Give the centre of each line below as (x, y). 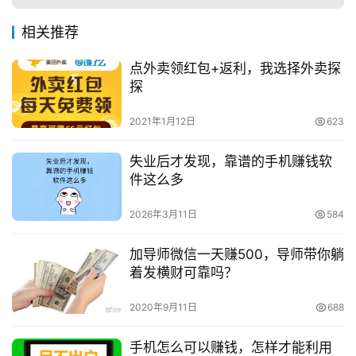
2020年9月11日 (163, 308)
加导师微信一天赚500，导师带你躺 (236, 255)
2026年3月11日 (163, 215)
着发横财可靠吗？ (183, 273)
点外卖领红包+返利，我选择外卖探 (235, 68)
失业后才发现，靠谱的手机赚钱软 (230, 161)
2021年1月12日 (162, 121)
